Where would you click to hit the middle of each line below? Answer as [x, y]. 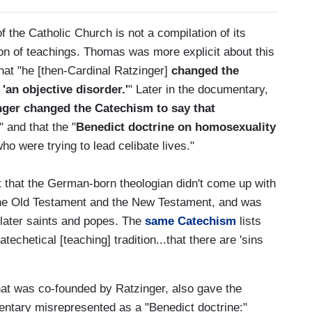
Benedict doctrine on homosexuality [176, 127]
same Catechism [190, 221]
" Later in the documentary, [198, 89]
